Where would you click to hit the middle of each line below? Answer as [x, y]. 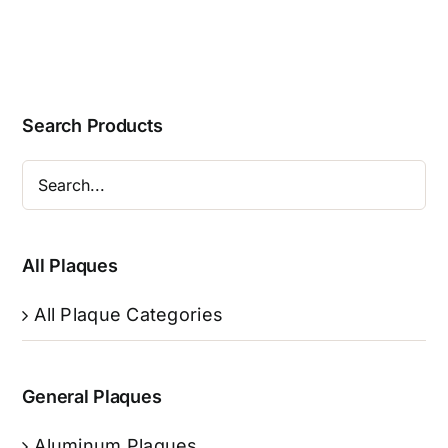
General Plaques [92, 396]
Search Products [92, 125]
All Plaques [70, 265]
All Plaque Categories [129, 314]
